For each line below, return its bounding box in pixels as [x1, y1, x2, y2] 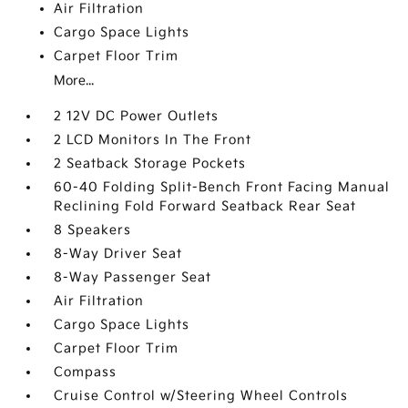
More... [54, 73, 95, 88]
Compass [54, 364, 117, 380]
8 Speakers [54, 222, 132, 238]
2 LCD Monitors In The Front [54, 132, 252, 148]
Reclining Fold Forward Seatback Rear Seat [54, 199, 357, 214]
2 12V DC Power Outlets [54, 108, 219, 124]
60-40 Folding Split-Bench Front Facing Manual [54, 179, 391, 195]
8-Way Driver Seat [54, 246, 183, 261]
